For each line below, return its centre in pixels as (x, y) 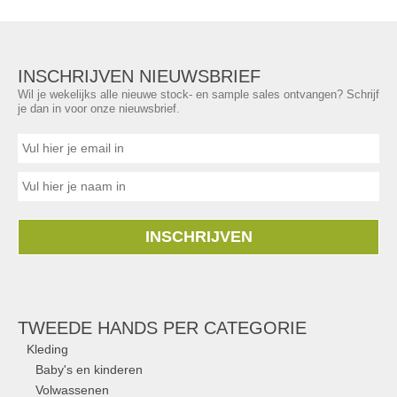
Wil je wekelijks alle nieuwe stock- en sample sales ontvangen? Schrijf (198, 94)
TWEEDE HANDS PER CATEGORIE (162, 328)
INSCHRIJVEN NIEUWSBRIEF (139, 76)
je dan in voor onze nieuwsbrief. (99, 109)
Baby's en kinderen (89, 370)
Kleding (47, 349)
